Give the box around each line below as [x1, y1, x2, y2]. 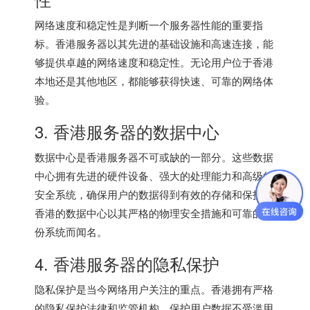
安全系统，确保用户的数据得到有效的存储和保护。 [35, 186, 273, 201]
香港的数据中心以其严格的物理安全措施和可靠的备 [35, 205, 273, 220]
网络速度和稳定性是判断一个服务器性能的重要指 [35, 17, 263, 32]
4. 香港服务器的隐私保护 [35, 250, 219, 275]
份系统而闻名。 [35, 224, 107, 239]
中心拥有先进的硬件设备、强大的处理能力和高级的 [35, 167, 273, 183]
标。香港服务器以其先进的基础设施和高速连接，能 [35, 35, 273, 51]
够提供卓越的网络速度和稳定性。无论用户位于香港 [35, 54, 273, 69]
